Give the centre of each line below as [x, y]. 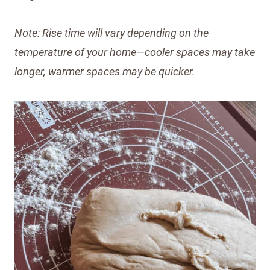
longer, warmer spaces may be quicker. [105, 71]
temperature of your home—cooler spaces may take [135, 52]
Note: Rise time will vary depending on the [111, 33]
